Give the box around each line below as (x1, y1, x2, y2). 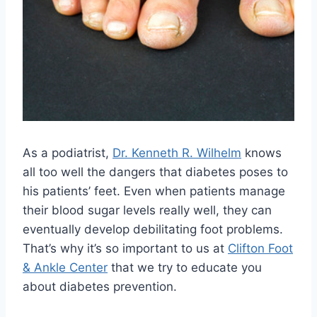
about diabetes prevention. (23, 279, 177, 294)
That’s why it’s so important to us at (23, 241, 228, 256)
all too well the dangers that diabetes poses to (23, 165, 288, 180)
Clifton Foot (228, 241, 293, 256)
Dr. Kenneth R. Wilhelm (113, 146, 241, 161)
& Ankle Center (23, 260, 108, 275)
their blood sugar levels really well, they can (23, 203, 272, 218)
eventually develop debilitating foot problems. (23, 222, 283, 237)
